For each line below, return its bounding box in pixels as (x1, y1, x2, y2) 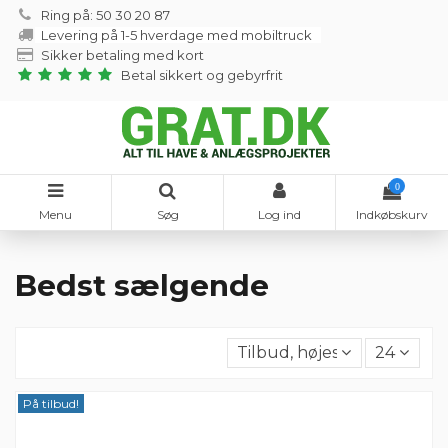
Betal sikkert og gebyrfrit (115, 67, 298, 84)
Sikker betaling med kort (35, 47, 216, 64)
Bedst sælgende (15, 267, 269, 304)
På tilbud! (22, 395, 79, 411)
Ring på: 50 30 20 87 (35, 7, 185, 24)
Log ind (258, 207, 301, 223)
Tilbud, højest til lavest (237, 343, 417, 363)
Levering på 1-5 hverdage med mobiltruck (35, 27, 321, 44)
